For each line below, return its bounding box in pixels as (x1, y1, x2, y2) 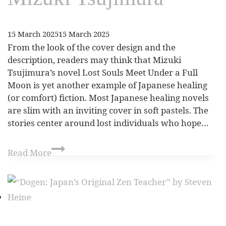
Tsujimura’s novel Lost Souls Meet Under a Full (8, 66, 198, 78)
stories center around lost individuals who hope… (8, 117, 209, 129)
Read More (8, 147, 51, 159)
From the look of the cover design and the (8, 41, 176, 53)
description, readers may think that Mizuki (8, 53, 181, 66)
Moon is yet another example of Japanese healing (8, 79, 207, 91)
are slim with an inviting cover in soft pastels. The (8, 104, 208, 116)
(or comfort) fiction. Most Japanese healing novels (8, 91, 209, 103)
